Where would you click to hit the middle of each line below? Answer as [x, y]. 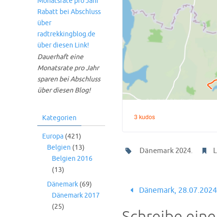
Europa [53, 136]
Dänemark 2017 [76, 195]
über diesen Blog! [64, 90]
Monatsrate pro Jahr [68, 68]
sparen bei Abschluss [69, 79]
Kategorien [59, 118]
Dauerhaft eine [60, 57]
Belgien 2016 [72, 159]
